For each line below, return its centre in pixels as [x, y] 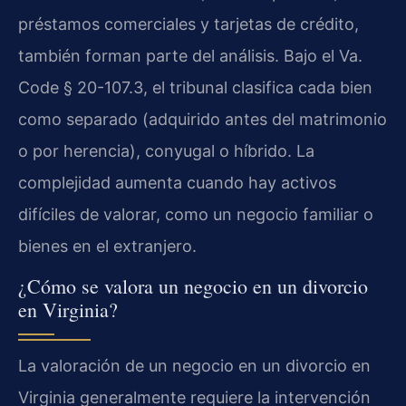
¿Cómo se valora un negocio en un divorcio [193, 286]
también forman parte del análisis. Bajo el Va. [190, 55]
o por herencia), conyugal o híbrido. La [166, 150]
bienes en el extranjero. [107, 246]
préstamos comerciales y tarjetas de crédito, [188, 24]
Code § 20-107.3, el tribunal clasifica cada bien [195, 87]
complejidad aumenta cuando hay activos [177, 182]
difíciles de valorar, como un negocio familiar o [196, 214]
